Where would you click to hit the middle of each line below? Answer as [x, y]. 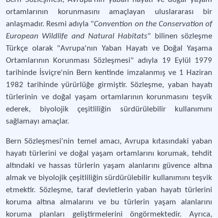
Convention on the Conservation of [153, 24]
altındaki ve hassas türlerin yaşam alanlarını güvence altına [109, 166]
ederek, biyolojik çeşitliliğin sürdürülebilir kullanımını [109, 109]
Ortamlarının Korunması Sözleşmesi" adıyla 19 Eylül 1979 [109, 61]
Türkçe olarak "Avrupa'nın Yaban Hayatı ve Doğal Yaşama [109, 48]
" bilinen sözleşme [180, 36]
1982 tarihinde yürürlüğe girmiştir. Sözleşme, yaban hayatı [109, 85]
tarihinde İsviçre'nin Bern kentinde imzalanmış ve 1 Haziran [109, 73]
